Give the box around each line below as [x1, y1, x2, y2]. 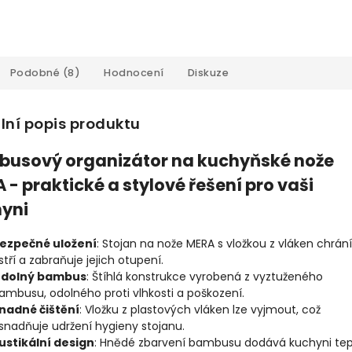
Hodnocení [104, 66, 164, 79]
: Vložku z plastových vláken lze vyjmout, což [79, 301, 321, 317]
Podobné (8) [9, 66, 80, 79]
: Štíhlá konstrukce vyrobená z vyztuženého [86, 268, 323, 284]
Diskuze [187, 66, 229, 79]
